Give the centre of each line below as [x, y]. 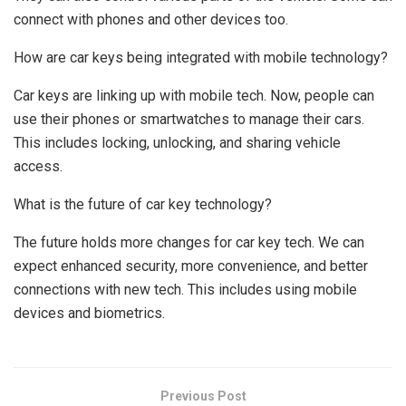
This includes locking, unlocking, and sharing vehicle [177, 143]
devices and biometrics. [89, 314]
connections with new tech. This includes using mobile [185, 290]
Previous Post [203, 396]
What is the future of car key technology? [143, 205]
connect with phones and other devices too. [151, 20]
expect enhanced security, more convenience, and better [191, 266]
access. [38, 167]
